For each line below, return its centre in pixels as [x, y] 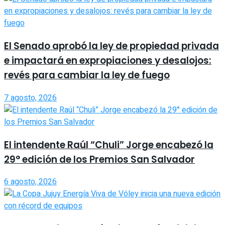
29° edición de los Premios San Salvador [99, 159]
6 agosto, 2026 [30, 182]
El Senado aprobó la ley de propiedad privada [111, 46]
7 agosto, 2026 [30, 98]
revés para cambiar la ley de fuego [87, 75]
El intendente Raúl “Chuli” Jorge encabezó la [109, 145]
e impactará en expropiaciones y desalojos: [108, 61]
